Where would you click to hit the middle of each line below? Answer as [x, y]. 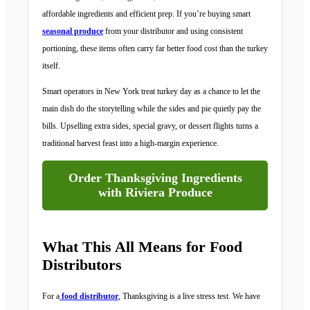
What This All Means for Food [142, 247]
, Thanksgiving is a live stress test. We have [189, 297]
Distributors [82, 265]
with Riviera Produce [155, 193]
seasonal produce [73, 31]
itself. [51, 66]
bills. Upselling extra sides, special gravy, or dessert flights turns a [150, 126]
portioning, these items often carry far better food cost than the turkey [155, 49]
